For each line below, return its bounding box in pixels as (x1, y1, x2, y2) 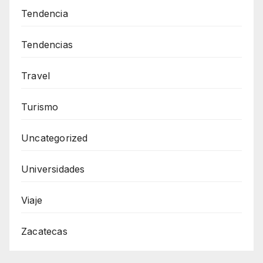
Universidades (21, 163, 85, 175)
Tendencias (21, 38, 73, 50)
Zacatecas (21, 225, 68, 237)
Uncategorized (21, 131, 88, 144)
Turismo (21, 100, 59, 113)
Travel (21, 69, 50, 82)
